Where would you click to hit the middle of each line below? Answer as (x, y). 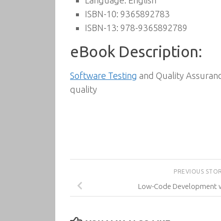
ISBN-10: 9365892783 (127, 14)
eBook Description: (136, 52)
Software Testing (104, 75)
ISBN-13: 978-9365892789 (136, 28)
